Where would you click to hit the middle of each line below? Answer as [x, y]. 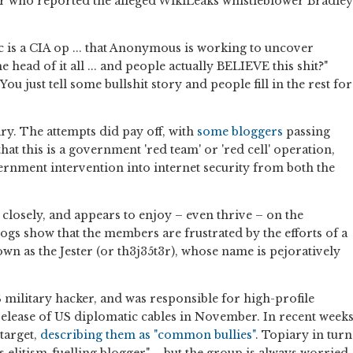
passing [307, 132]
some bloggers [240, 132]
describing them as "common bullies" [148, 335]
